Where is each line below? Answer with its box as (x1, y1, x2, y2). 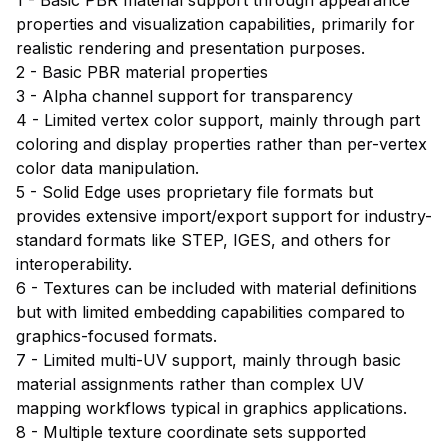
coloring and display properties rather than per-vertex (16, 133, 427, 154)
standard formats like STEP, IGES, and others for (16, 229, 391, 250)
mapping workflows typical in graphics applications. (16, 397, 407, 418)
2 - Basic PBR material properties (16, 61, 268, 82)
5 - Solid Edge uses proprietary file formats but (16, 181, 373, 202)
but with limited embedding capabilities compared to (16, 301, 405, 322)
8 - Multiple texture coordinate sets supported (16, 421, 366, 442)
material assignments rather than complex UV (16, 373, 364, 394)
